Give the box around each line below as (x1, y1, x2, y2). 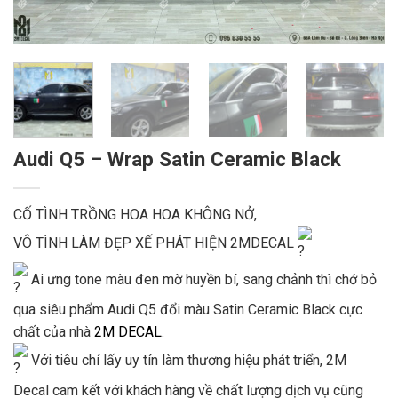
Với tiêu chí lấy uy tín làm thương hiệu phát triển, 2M (28, 351, 346, 369)
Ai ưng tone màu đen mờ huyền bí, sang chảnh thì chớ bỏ (28, 270, 377, 288)
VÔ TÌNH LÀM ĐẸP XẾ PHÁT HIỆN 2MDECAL (13, 234, 298, 251)
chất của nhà (13, 322, 94, 340)
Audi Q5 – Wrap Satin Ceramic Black (13, 147, 341, 171)
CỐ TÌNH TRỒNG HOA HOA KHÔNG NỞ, (13, 205, 257, 223)
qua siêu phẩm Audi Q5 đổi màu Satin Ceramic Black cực (13, 300, 362, 318)
